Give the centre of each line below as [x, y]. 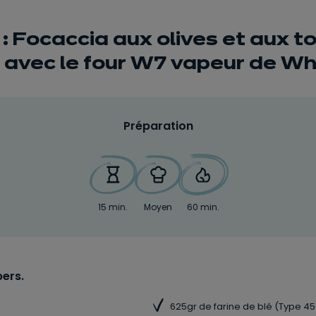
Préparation [158, 126]
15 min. [113, 207]
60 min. [203, 207]
